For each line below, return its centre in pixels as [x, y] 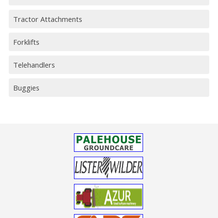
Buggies [26, 88]
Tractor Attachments [48, 19]
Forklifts [26, 42]
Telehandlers [34, 65]
